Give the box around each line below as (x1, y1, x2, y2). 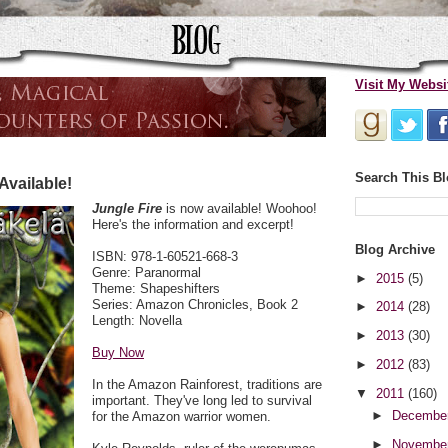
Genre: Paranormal (92, 265, 201, 281)
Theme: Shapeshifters (92, 281, 220, 297)
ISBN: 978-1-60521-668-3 (92, 249, 238, 265)
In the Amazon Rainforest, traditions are (92, 377, 322, 393)
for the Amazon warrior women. (92, 409, 271, 425)
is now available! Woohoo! (162, 201, 317, 217)
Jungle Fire (92, 201, 162, 217)
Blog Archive (355, 242, 435, 258)
